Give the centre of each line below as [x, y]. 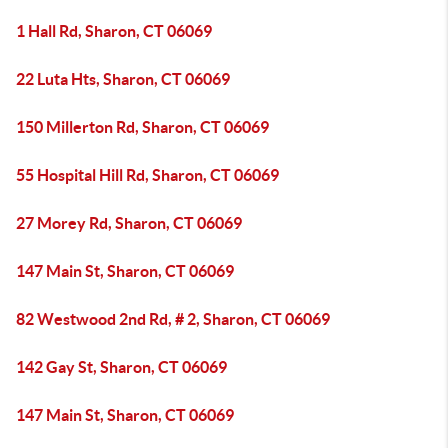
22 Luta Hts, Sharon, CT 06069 [123, 79]
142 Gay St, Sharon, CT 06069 [121, 367]
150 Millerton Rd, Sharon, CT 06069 [142, 127]
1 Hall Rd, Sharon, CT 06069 [114, 31]
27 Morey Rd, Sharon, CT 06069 [129, 223]
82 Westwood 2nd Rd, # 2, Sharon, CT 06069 [173, 319]
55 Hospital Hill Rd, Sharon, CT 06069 [147, 175]
